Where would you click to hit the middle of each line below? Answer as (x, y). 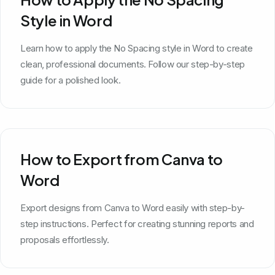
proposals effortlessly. (65, 239)
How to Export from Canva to (122, 159)
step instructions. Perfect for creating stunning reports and (137, 223)
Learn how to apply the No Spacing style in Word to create (137, 48)
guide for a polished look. (71, 80)
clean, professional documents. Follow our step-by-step (133, 64)
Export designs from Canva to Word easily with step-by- (133, 207)
